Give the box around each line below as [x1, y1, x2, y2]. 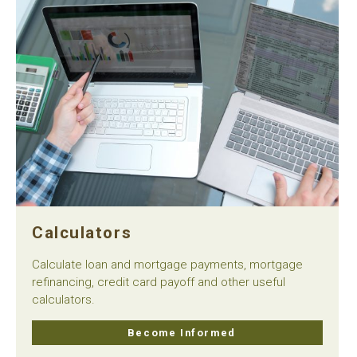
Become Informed [127, 326, 236, 339]
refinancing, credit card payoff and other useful [32, 274, 285, 289]
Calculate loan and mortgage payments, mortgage [32, 257, 303, 272]
